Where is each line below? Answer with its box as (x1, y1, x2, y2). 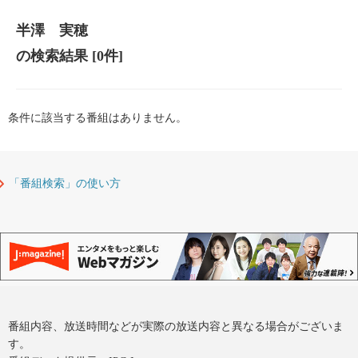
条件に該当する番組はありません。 (8, 112, 187, 125)
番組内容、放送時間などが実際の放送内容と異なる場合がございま (8, 320, 344, 332)
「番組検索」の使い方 (9, 177, 121, 190)
